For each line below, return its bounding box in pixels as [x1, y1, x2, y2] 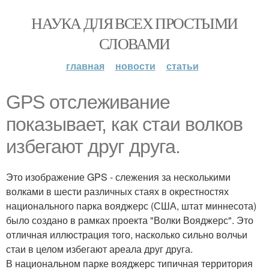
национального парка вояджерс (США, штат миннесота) [6, 199, 256, 213]
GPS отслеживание [6, 91, 170, 113]
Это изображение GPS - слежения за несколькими [6, 170, 231, 184]
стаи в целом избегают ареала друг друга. [6, 242, 193, 256]
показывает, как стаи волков [6, 113, 243, 135]
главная [65, 59, 104, 73]
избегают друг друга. [6, 136, 180, 157]
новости [115, 59, 156, 73]
